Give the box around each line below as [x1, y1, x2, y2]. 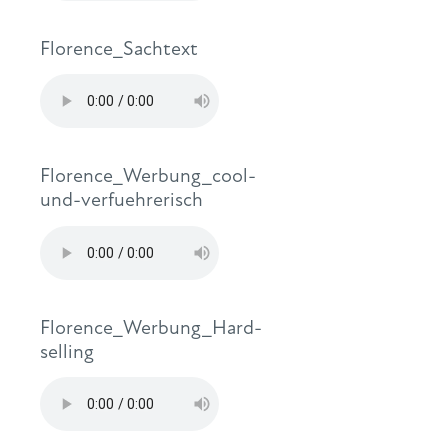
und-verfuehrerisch [40, 187, 203, 213]
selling [40, 338, 94, 364]
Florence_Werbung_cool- [40, 163, 256, 189]
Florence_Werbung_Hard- [40, 314, 262, 340]
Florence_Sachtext [40, 35, 198, 61]
